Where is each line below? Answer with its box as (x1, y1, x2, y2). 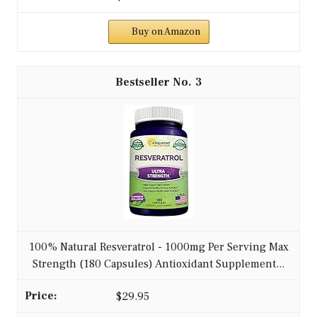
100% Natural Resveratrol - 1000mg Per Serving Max (28, 240, 289, 255)
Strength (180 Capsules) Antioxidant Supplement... (33, 257, 284, 272)
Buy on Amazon (131, 25, 200, 39)
